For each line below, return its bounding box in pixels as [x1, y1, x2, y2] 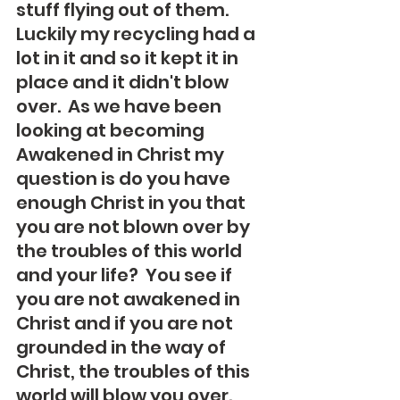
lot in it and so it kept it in [16, 46, 242, 71]
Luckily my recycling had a [16, 21, 259, 46]
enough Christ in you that [16, 190, 249, 215]
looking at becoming [16, 118, 208, 143]
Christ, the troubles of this [16, 359, 254, 384]
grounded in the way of [16, 335, 229, 360]
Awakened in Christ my [16, 142, 228, 167]
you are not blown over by [16, 214, 254, 239]
